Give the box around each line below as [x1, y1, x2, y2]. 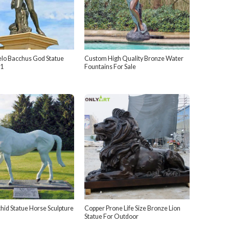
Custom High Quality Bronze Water [84, 55, 184, 63]
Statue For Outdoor [84, 213, 139, 221]
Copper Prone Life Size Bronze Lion [84, 204, 180, 213]
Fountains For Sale [84, 63, 136, 71]
